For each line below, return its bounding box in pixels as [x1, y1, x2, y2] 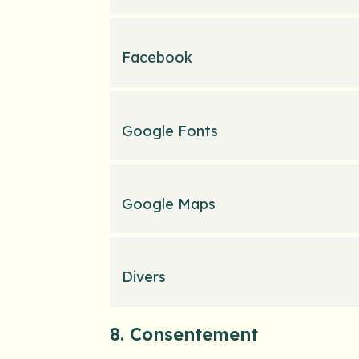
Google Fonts [121, 121, 218, 140]
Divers [121, 268, 166, 287]
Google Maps [121, 194, 216, 213]
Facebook [121, 48, 192, 67]
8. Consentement [109, 322, 258, 345]
